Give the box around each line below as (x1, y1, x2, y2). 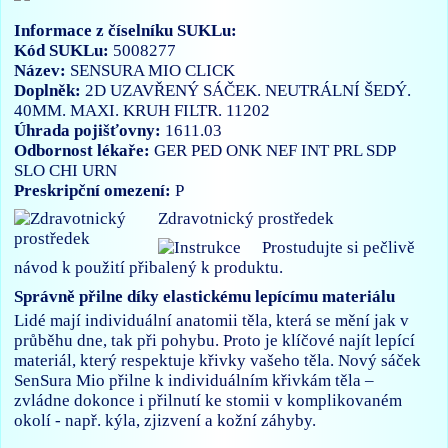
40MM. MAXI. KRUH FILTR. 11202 (14, 100, 271, 120)
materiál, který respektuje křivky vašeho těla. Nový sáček (14, 350, 422, 370)
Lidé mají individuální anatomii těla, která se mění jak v (14, 310, 410, 330)
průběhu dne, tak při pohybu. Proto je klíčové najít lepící (14, 330, 416, 350)
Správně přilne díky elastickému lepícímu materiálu (14, 286, 396, 306)
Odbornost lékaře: (14, 140, 155, 160)
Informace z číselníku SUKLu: (14, 20, 238, 40)
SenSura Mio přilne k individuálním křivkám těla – (14, 370, 375, 390)
